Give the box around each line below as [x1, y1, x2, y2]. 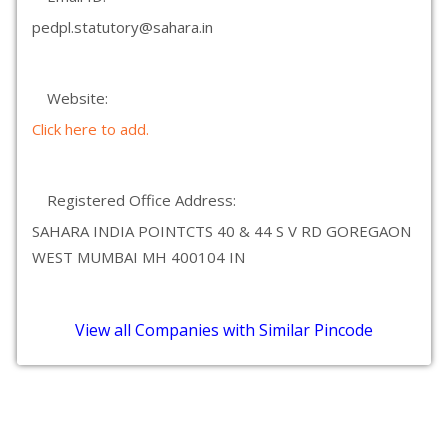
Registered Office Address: [47, 190, 236, 210]
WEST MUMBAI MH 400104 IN [32, 247, 245, 267]
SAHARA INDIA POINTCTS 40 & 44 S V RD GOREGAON [32, 221, 411, 241]
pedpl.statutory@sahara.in [32, 17, 213, 37]
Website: [47, 88, 108, 108]
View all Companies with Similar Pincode [75, 319, 373, 341]
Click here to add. [32, 119, 149, 139]
